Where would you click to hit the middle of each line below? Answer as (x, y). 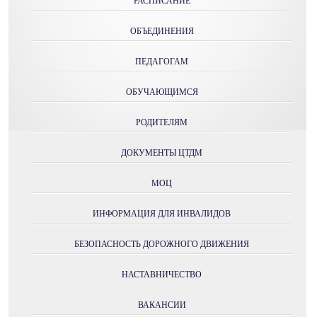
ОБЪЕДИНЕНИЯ (162, 31)
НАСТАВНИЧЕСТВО (162, 275)
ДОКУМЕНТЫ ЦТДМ (162, 153)
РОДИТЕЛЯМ (162, 123)
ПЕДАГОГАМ (162, 62)
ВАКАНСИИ (162, 305)
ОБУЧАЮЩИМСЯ (162, 92)
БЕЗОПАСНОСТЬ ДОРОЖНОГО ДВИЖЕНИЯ (162, 244)
